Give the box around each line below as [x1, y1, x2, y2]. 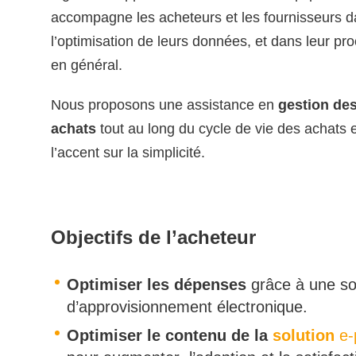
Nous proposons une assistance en [51, 97, 278, 113]
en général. [51, 57, 122, 73]
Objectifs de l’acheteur [51, 226, 256, 248]
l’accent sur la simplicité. [51, 145, 205, 161]
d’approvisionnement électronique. [67, 298, 308, 316]
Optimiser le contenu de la [67, 327, 273, 345]
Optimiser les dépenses [67, 276, 246, 294]
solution [273, 327, 335, 345]
